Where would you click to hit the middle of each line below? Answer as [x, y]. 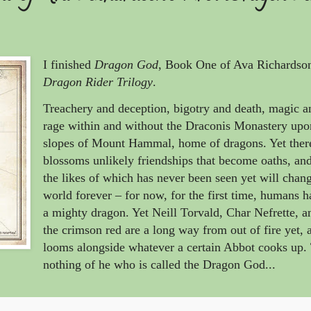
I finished [69, 65]
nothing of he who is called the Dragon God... [159, 265]
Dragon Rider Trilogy [98, 82]
